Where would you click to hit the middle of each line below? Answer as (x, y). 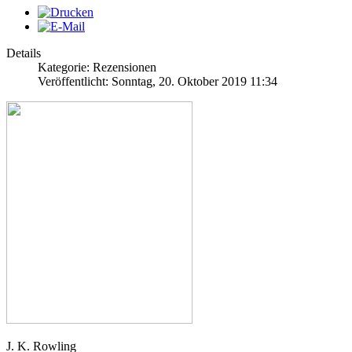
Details (24, 53)
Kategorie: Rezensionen (97, 68)
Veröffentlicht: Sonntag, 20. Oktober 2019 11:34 (158, 82)
